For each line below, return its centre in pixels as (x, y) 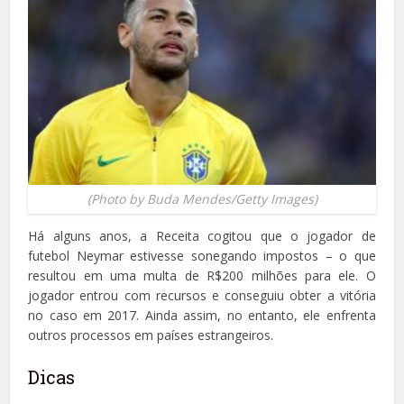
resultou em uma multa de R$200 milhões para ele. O (202, 275)
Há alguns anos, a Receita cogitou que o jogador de (202, 235)
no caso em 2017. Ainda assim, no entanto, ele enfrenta (202, 315)
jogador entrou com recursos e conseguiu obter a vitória (202, 295)
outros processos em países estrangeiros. (151, 335)
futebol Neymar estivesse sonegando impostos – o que (202, 255)
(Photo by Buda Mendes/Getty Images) (202, 198)
